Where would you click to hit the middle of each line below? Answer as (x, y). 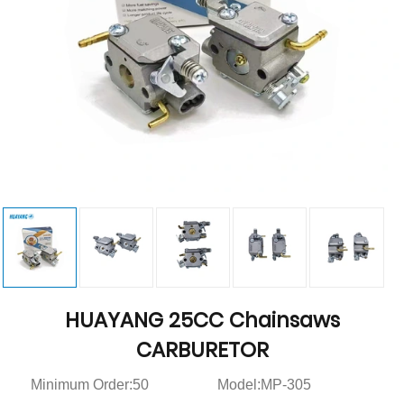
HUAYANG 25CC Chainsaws (202, 321)
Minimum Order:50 (89, 385)
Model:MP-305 (264, 385)
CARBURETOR (202, 350)
